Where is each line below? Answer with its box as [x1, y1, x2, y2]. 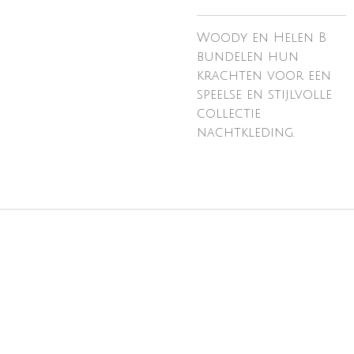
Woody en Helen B [197, 31, 326, 45]
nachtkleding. [197, 126, 295, 140]
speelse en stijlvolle [197, 88, 332, 102]
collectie [197, 107, 261, 121]
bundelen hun [197, 50, 299, 64]
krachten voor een [197, 69, 331, 83]
